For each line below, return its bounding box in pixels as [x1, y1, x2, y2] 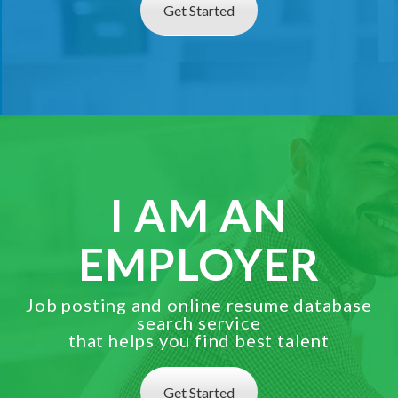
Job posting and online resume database [26, 294, 372, 315]
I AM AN [109, 188, 289, 242]
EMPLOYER [78, 237, 320, 291]
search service [137, 312, 261, 333]
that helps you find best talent [68, 330, 330, 351]
